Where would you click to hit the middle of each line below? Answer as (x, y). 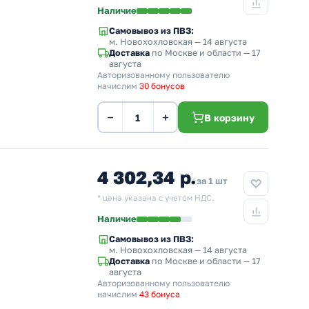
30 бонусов (162, 86)
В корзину (229, 117)
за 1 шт (212, 181)
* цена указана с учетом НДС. (156, 198)
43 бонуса (160, 294)
